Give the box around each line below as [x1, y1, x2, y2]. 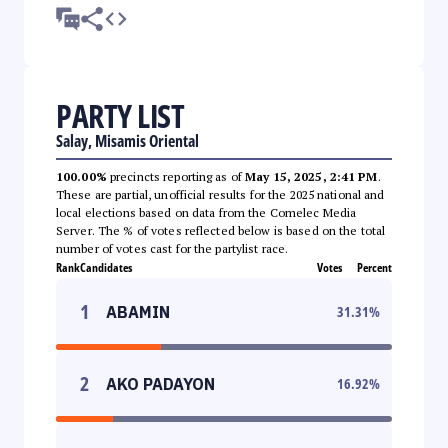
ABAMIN [106, 301, 170, 322]
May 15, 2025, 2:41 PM [245, 168, 378, 184]
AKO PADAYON [106, 373, 215, 394]
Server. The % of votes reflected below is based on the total [56, 222, 386, 238]
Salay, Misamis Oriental [56, 129, 199, 152]
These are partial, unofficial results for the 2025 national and [56, 186, 385, 202]
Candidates [80, 258, 132, 276]
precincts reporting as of [106, 168, 246, 184]
